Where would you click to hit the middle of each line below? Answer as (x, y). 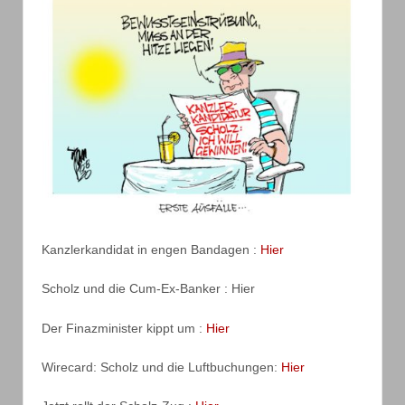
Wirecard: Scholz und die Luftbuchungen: (161, 367)
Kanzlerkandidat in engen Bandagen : (151, 249)
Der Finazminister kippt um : (124, 328)
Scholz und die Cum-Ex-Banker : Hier (148, 289)
